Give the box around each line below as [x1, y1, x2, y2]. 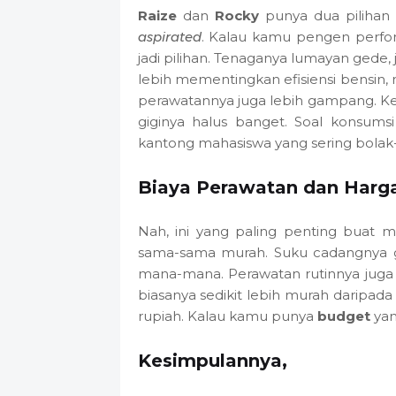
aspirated [137, 27, 202, 45]
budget [316, 307, 370, 324]
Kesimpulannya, [137, 349, 287, 371]
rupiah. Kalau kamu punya [137, 307, 317, 324]
